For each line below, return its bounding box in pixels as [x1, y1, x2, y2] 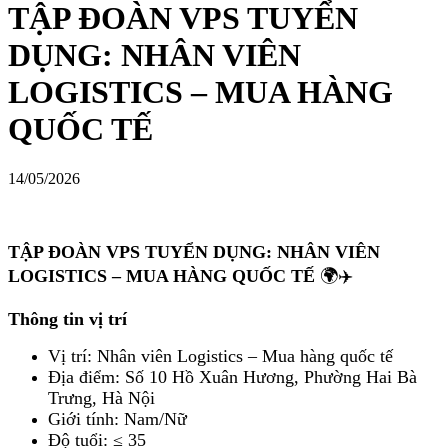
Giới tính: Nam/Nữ [48, 408, 187, 429]
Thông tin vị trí [8, 308, 127, 329]
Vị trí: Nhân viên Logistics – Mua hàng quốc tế [48, 345, 393, 366]
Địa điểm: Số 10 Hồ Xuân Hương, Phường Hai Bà [48, 366, 417, 387]
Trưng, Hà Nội [48, 387, 155, 408]
